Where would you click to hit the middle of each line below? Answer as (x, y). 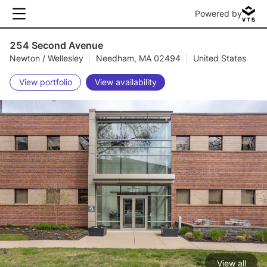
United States (220, 58)
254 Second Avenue (56, 45)
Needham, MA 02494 (138, 58)
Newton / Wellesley (46, 58)
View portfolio (45, 82)
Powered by (218, 13)
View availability (125, 82)
